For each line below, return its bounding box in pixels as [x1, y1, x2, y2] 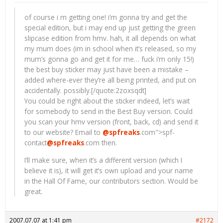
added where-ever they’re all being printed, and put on [24, 75, 196, 85]
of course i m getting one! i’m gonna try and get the [24, 12, 187, 22]
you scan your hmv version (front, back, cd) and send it [24, 117, 198, 127]
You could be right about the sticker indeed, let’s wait [24, 96, 190, 106]
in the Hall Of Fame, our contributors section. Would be [24, 176, 198, 186]
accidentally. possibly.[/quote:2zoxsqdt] [24, 86, 146, 96]
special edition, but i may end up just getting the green [24, 23, 196, 33]
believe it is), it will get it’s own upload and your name [24, 165, 193, 175]
